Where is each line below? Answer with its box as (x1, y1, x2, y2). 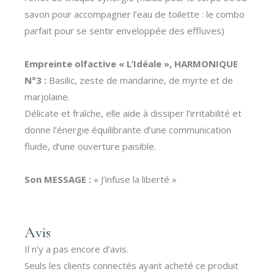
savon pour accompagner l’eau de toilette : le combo (24, 8, 245, 20)
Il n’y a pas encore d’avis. (24, 243, 129, 255)
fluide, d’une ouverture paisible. (24, 140, 157, 152)
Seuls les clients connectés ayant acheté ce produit (24, 259, 239, 272)
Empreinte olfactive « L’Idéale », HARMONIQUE (24, 57, 239, 70)
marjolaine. (24, 91, 70, 103)
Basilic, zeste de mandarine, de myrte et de (46, 74, 234, 86)
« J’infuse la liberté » (91, 173, 177, 185)
